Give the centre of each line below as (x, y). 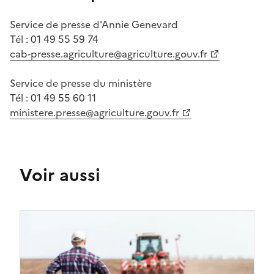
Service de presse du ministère (81, 83)
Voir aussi (60, 175)
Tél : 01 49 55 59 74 (54, 39)
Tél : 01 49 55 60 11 (53, 98)
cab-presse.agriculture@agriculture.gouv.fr (109, 54)
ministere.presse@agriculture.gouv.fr (94, 112)
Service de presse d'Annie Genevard (94, 24)
